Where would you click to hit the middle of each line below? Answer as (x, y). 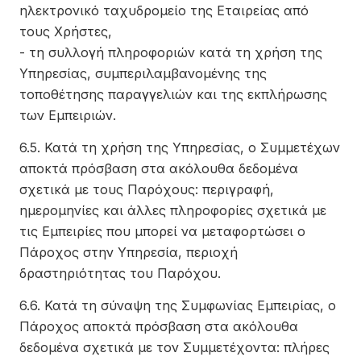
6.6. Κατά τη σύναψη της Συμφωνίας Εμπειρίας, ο (178, 305)
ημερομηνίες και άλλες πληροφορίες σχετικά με (173, 210)
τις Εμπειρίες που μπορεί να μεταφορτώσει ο (162, 231)
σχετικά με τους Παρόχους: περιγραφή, (147, 189)
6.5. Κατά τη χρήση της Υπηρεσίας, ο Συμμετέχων (180, 147)
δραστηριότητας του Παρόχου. (120, 273)
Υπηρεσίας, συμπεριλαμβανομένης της (143, 73)
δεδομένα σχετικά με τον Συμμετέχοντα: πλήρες (174, 347)
